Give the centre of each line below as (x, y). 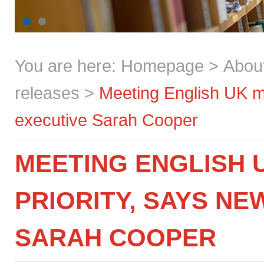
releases (47, 93)
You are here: (68, 66)
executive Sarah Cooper (106, 120)
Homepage (162, 66)
